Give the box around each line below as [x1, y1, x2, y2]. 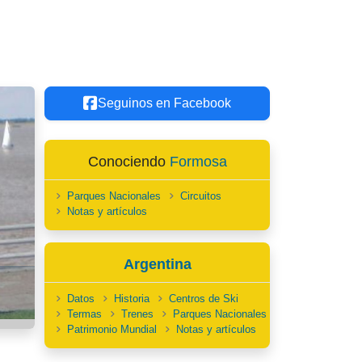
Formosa [169, 154, 227, 170]
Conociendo [87, 154, 170, 170]
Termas [67, 308, 102, 320]
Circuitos [180, 190, 221, 202]
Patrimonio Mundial [67, 323, 157, 335]
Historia [114, 293, 149, 305]
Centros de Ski [169, 293, 238, 305]
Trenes [121, 308, 154, 320]
